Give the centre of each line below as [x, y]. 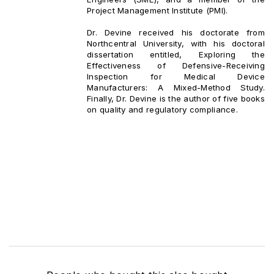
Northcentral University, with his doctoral [176, 43]
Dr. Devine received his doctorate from [176, 32]
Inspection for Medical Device [176, 76]
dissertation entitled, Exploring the [176, 54]
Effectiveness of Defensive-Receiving [176, 65]
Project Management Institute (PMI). [157, 10]
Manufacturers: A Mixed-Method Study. [176, 87]
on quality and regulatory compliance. [162, 109]
